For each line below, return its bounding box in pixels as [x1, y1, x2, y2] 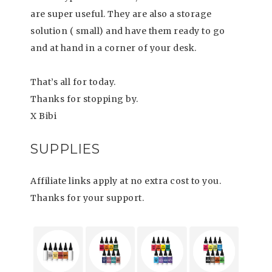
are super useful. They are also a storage [30, 8, 212, 19]
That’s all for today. [30, 76, 116, 87]
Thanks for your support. [30, 192, 144, 203]
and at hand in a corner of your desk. [30, 42, 197, 53]
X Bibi [30, 110, 56, 121]
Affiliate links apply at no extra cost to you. [30, 175, 221, 186]
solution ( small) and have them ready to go [30, 25, 225, 36]
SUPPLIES [30, 141, 100, 157]
